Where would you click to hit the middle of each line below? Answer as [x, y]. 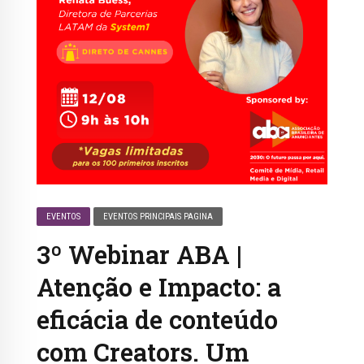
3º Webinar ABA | [139, 254]
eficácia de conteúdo [157, 319]
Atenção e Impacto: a [159, 286]
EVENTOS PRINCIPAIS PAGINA [158, 216]
